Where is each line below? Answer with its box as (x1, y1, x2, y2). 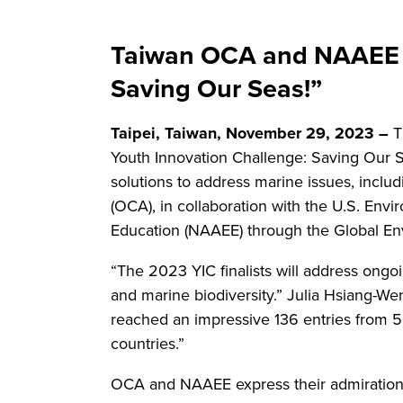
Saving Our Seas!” (111, 69, 322, 108)
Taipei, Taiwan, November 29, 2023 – (111, 121, 389, 146)
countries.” (111, 332, 184, 356)
